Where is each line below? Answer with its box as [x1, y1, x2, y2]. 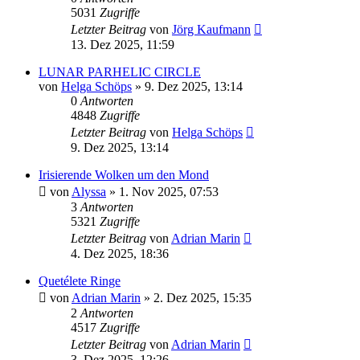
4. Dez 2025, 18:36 [71, 247, 169, 261]
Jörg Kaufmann [172, 22, 251, 37]
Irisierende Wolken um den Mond [39, 168, 209, 182]
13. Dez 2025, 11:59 [71, 38, 174, 52]
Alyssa [72, 185, 106, 199]
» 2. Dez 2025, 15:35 [141, 291, 252, 305]
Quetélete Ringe [39, 274, 121, 288]
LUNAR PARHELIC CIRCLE [39, 65, 201, 80]
